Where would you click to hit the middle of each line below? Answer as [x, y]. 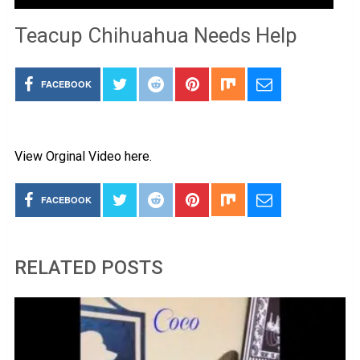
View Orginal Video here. [83, 156]
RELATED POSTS [88, 268]
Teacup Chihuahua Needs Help [155, 35]
